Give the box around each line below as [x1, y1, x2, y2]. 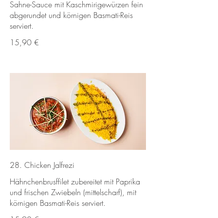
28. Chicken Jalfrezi [10, 159, 74, 170]
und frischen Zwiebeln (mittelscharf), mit [10, 186, 136, 198]
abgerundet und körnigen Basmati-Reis [10, 9, 133, 20]
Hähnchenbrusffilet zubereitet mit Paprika [10, 176, 140, 187]
